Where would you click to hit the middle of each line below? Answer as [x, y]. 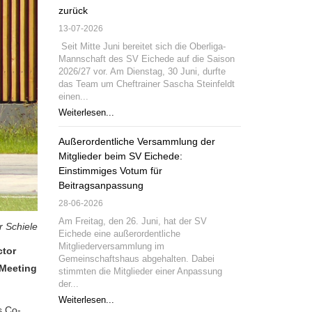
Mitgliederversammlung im [111, 247]
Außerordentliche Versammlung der [136, 141]
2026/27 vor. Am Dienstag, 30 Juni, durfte [142, 72]
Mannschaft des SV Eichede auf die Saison [146, 59]
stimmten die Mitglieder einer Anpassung [140, 272]
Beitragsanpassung [101, 185]
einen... [73, 97]
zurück [73, 10]
